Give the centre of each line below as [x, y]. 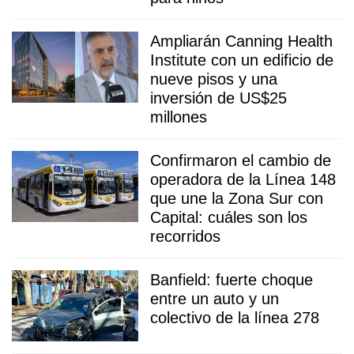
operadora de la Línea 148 [243, 179]
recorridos [185, 236]
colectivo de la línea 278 [235, 317]
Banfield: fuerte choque [232, 279]
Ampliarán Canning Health [241, 41]
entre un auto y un [215, 298]
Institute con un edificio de [242, 60]
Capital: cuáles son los [229, 217]
